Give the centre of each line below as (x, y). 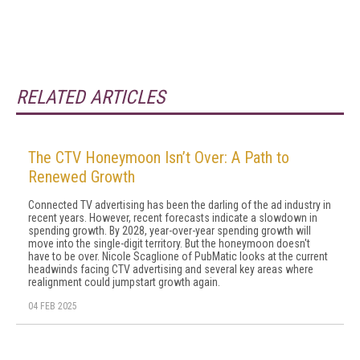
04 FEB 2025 (53, 306)
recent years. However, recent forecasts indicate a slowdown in (173, 218)
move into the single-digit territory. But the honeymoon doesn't (169, 243)
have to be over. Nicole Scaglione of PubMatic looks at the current (178, 256)
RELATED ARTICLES (90, 97)
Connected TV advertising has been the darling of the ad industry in (180, 205)
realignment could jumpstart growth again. (124, 282)
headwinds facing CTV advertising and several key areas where (171, 269)
